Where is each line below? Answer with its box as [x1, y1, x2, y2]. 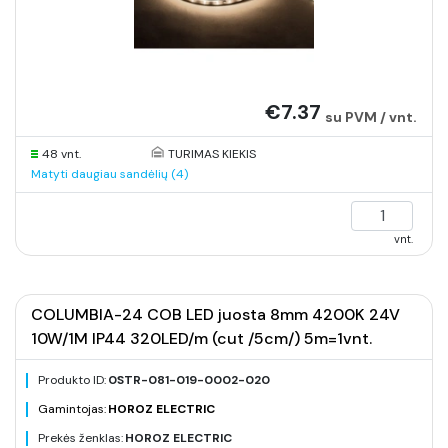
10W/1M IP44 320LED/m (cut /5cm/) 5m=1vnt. [31, 328, 372, 349]
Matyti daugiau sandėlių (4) [31, 166, 188, 182]
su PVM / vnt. [325, 108, 417, 126]
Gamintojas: [38, 401, 106, 417]
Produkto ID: [38, 372, 106, 388]
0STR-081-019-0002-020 [108, 372, 270, 388]
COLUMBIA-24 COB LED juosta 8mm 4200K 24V [31, 304, 400, 325]
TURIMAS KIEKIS [167, 146, 256, 162]
